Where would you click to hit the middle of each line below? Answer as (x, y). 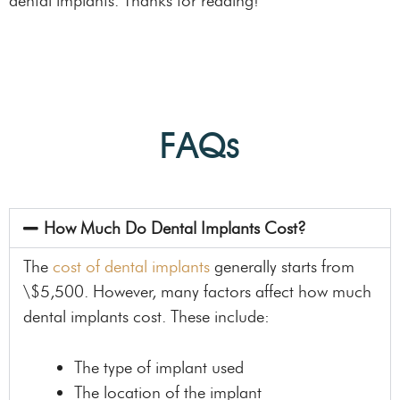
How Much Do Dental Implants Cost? (175, 229)
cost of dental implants (131, 267)
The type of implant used (159, 367)
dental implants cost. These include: (146, 317)
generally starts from (282, 267)
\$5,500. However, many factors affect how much (197, 292)
